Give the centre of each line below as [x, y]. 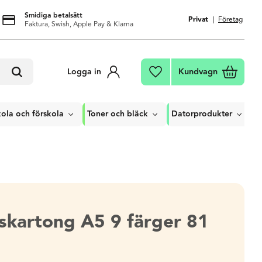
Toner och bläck [118, 114]
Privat [198, 20]
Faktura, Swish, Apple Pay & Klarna [79, 24]
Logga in [84, 72]
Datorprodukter [202, 114]
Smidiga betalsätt [53, 15]
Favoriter [184, 73]
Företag [230, 20]
